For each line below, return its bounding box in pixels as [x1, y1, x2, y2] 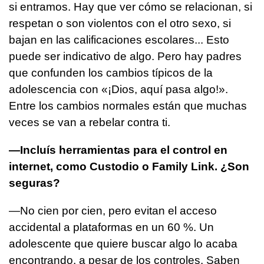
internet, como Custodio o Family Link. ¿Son [9, 160, 249, 173]
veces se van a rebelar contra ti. [9, 115, 170, 128]
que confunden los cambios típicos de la [9, 66, 213, 79]
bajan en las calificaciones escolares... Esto [9, 33, 229, 46]
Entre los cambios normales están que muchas [9, 99, 247, 112]
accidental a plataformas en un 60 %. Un [9, 220, 214, 233]
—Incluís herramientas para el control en [9, 143, 227, 156]
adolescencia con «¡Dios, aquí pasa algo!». [9, 82, 228, 95]
